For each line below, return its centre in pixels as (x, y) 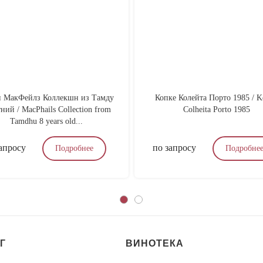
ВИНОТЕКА (154, 243)
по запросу (174, 148)
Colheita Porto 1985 (217, 109)
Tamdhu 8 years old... (46, 121)
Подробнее (74, 148)
